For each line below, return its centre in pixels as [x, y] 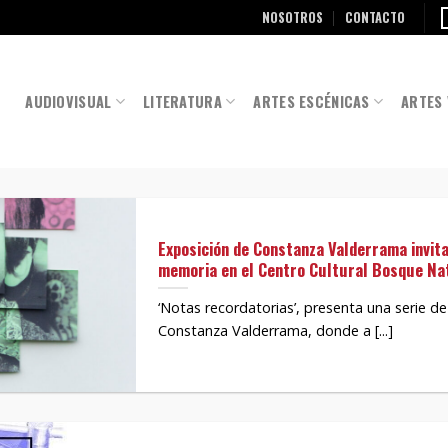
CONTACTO [375, 17]
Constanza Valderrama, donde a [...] [276, 331]
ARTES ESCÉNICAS [311, 101]
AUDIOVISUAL [68, 101]
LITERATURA [182, 101]
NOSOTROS [292, 17]
